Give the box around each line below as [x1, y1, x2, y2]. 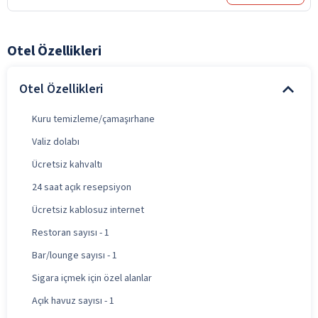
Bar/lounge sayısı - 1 [32, 248, 117, 263]
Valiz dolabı [32, 134, 79, 149]
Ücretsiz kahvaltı [32, 157, 102, 172]
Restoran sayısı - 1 [32, 225, 109, 240]
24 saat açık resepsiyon [32, 180, 131, 194]
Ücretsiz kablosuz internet [32, 202, 144, 217]
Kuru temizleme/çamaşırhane [32, 111, 155, 126]
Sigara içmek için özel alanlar [32, 270, 152, 285]
